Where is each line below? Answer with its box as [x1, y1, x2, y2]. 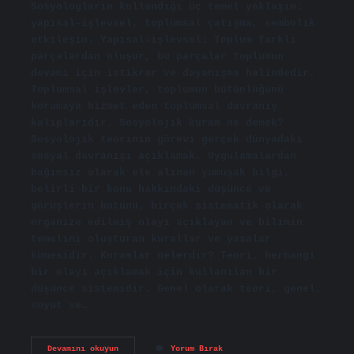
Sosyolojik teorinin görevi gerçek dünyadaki [30, 133, 303, 145]
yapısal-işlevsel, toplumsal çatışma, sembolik [30, 17, 315, 29]
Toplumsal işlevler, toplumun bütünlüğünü [30, 83, 284, 96]
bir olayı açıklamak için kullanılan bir [30, 265, 277, 278]
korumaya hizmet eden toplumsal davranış [30, 100, 277, 112]
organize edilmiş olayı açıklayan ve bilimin [30, 216, 303, 228]
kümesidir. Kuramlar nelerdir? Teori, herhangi [30, 249, 315, 262]
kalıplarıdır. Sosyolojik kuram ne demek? [30, 116, 284, 129]
